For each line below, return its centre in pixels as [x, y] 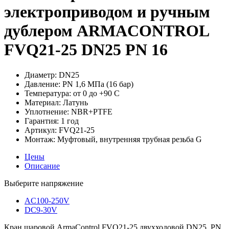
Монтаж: [40, 139]
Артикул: [41, 130]
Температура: [48, 93]
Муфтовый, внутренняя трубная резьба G [129, 139]
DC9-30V [41, 210]
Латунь [74, 102]
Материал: [43, 102]
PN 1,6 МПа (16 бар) [97, 84]
